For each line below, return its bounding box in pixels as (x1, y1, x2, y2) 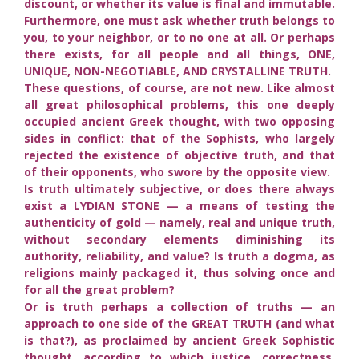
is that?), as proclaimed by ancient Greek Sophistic (24, 332, 335, 348)
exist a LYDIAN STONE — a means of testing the (24, 197, 335, 213)
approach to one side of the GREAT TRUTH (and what (24, 315, 335, 331)
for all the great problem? (24, 281, 175, 297)
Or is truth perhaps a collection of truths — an (24, 298, 335, 314)
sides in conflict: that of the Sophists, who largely (24, 130, 335, 146)
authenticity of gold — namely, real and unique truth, (24, 214, 335, 230)
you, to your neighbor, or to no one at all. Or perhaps (24, 29, 335, 45)
